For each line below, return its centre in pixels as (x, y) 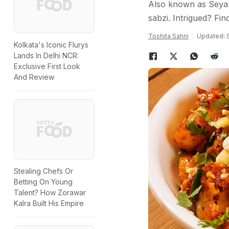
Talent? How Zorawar (50, 193)
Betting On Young (43, 182)
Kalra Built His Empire (49, 203)
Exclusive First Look (47, 66)
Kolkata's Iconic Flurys (51, 45)
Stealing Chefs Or (43, 171)
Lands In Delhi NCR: (46, 56)
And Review (34, 77)
